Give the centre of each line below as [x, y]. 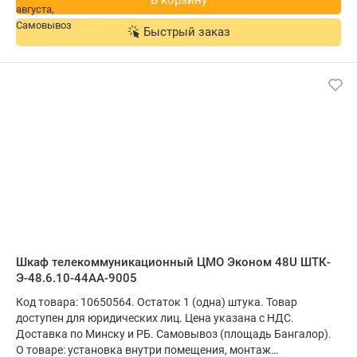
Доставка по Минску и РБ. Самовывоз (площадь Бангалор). [174, 334]
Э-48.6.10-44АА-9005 [76, 278]
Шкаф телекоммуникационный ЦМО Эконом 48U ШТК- [173, 262]
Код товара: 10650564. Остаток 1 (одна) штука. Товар [157, 302]
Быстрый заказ [186, 32]
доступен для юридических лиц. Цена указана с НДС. [155, 318]
